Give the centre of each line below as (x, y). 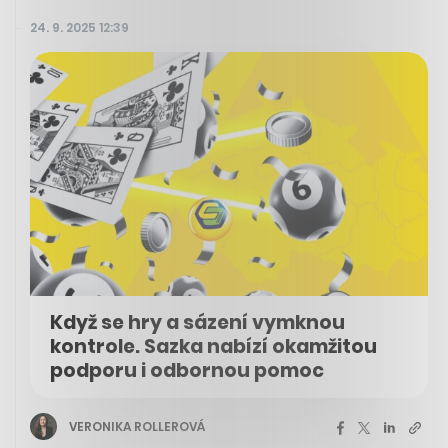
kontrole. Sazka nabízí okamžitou (213, 347)
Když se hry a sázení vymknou (197, 323)
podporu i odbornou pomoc (187, 371)
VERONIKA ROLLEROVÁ (137, 426)
